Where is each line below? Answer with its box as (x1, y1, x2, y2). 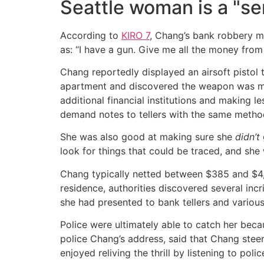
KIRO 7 (121, 29, 150, 41)
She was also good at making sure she (60, 131, 235, 143)
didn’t (235, 131, 260, 143)
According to (60, 29, 121, 41)
